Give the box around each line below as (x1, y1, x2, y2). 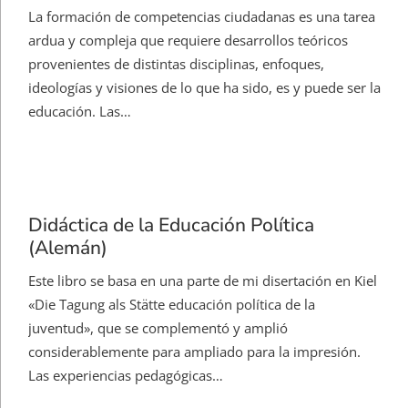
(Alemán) (28, 235, 107, 261)
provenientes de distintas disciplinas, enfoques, (28, 55, 324, 74)
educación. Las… (28, 102, 131, 121)
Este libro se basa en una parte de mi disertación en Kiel (28, 271, 377, 291)
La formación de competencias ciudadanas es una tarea (28, 7, 375, 26)
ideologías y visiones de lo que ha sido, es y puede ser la (28, 78, 381, 97)
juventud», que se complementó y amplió (28, 319, 288, 338)
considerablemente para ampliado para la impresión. (28, 342, 361, 362)
